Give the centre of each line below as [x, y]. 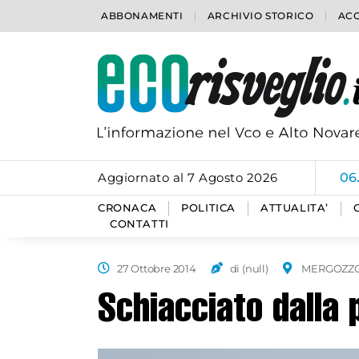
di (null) [249, 268]
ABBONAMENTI [142, 16]
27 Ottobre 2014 [156, 268]
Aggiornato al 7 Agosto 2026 [188, 177]
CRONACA [127, 208]
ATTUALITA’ [295, 208]
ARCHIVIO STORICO [260, 16]
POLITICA [209, 208]
